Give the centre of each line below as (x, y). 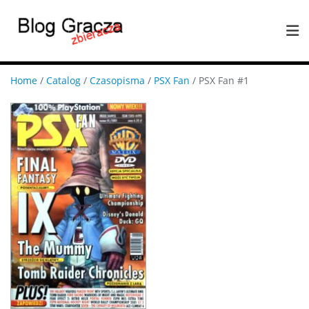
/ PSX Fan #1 (219, 80)
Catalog (63, 80)
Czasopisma (117, 80)
